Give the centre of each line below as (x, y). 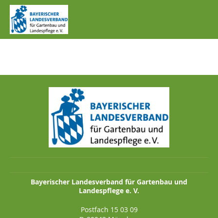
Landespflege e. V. (109, 190)
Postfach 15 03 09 (109, 209)
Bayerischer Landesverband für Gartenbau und (109, 182)
